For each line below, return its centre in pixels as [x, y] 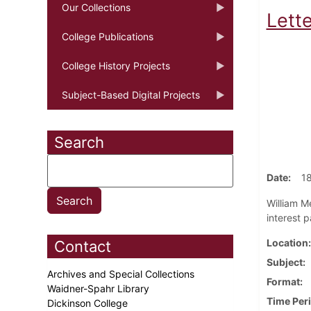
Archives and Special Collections [122, 274]
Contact [83, 246]
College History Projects [116, 65]
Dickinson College [89, 303]
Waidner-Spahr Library [100, 288]
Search [79, 142]
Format [283, 281]
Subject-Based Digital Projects [131, 94]
